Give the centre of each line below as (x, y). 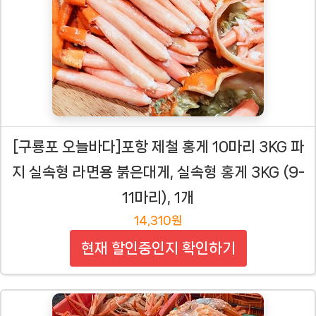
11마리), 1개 (158, 198)
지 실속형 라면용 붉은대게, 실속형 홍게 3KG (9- (158, 172)
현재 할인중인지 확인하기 (158, 249)
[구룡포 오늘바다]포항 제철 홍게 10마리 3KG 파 (158, 147)
